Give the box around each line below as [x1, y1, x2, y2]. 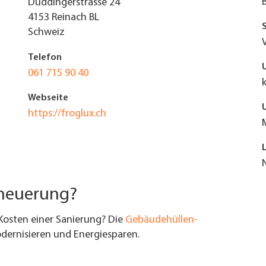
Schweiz [27, 27, 65, 38]
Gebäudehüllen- [125, 214, 198, 226]
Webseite [27, 93, 68, 103]
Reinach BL [51, 12, 99, 23]
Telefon [27, 53, 62, 62]
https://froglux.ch [27, 108, 106, 119]
